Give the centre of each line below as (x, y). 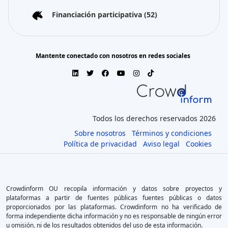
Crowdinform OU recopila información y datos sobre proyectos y (114, 188)
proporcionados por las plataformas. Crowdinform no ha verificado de (114, 207)
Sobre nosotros (100, 133)
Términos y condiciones (172, 133)
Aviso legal (161, 144)
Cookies (199, 144)
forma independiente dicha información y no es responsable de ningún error (114, 216)
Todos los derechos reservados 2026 (154, 118)
